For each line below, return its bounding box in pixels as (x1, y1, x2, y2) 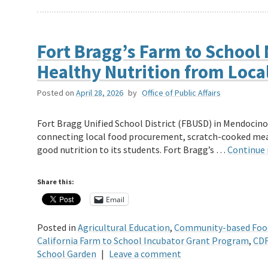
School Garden (37, 248, 96, 260)
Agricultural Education (78, 221, 170, 234)
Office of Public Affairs (142, 87, 221, 99)
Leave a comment (109, 248, 181, 260)
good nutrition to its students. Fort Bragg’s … (37, 144, 227, 156)
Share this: (37, 177, 74, 187)
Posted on (37, 87, 74, 99)
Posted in (37, 221, 76, 234)
